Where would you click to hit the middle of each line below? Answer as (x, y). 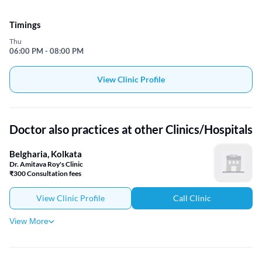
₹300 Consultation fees (45, 173)
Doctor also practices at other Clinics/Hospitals (131, 130)
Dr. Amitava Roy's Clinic (46, 164)
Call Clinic (192, 198)
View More (29, 221)
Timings (25, 25)
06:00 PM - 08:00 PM (46, 51)
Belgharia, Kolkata (46, 154)
